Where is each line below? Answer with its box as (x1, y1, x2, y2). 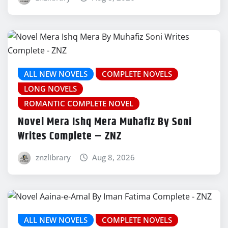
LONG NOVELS (24, 83, 77, 94)
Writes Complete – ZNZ (18, 127, 122, 145)
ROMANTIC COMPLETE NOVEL (24, 98, 133, 108)
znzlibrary (35, 152, 71, 162)
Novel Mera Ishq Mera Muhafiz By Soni (18, 113, 192, 131)
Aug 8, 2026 (92, 152, 135, 162)
